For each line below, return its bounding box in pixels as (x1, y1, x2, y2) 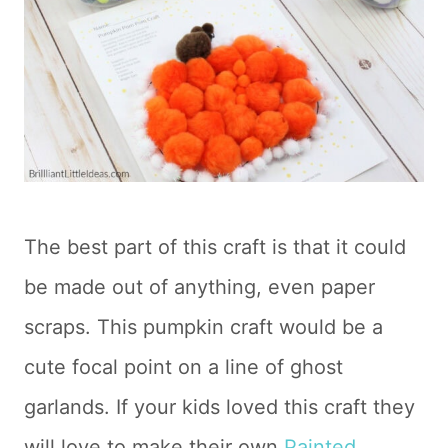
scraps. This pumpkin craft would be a (24, 315, 383, 340)
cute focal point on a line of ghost (24, 355, 343, 380)
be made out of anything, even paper (24, 275, 375, 300)
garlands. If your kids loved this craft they (24, 395, 415, 420)
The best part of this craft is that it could (24, 235, 406, 260)
